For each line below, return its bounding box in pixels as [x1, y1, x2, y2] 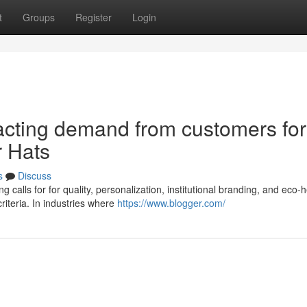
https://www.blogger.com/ [117, 196, 225, 210]
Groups [23, 10, 55, 24]
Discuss [18, 169, 51, 182]
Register [75, 10, 112, 24]
